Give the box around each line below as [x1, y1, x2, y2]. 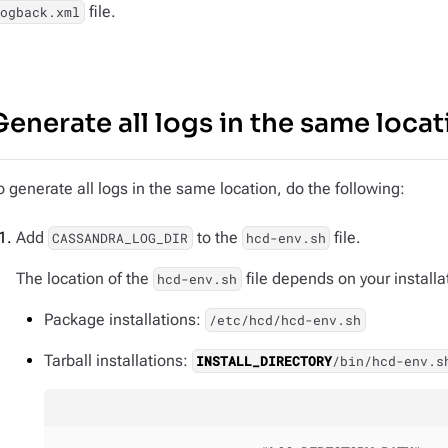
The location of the [16, 269, 153, 288]
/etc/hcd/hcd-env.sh [209, 311, 362, 329]
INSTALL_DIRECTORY [196, 352, 333, 370]
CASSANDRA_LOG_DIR [52, 229, 189, 247]
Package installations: [44, 310, 205, 329]
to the [192, 228, 242, 247]
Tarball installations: [44, 351, 192, 370]
